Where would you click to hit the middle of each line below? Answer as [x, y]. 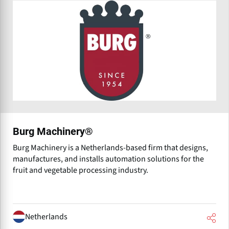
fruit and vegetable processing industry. [81, 170]
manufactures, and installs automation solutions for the [108, 159]
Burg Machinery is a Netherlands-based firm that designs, [110, 147]
